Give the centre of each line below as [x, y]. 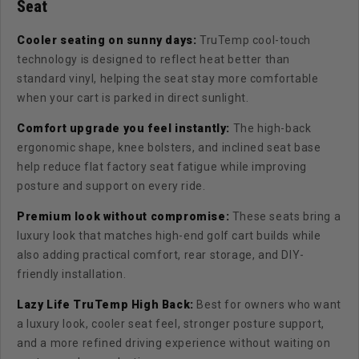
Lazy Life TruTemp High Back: [105, 304]
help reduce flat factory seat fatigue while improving [162, 166]
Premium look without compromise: [123, 216]
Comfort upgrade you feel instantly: [123, 128]
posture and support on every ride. [111, 186]
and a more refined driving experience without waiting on [174, 343]
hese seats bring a [290, 216]
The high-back [272, 128]
